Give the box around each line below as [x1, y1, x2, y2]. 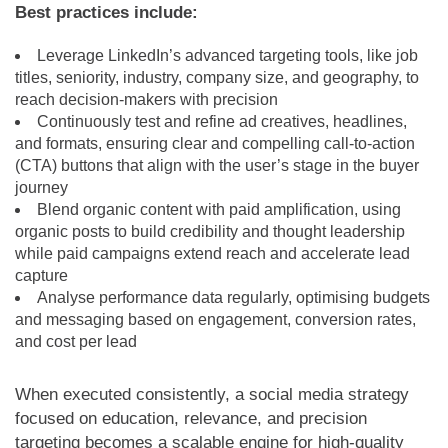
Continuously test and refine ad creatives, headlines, [37, 112, 407, 130]
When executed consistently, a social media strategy [15, 384, 409, 404]
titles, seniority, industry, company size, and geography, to [15, 68, 419, 86]
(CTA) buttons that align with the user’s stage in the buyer [15, 156, 419, 174]
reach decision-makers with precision [15, 90, 278, 108]
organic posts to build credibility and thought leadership [15, 222, 405, 240]
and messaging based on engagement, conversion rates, [15, 310, 416, 328]
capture [15, 266, 68, 284]
